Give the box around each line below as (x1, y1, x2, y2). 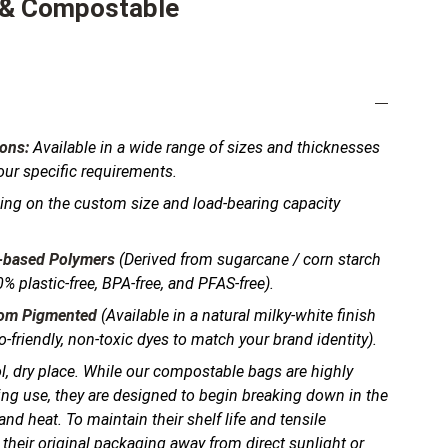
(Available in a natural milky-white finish (97, 306, 376, 325)
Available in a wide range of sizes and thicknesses (29, 138, 380, 157)
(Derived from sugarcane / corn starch (115, 250, 381, 269)
